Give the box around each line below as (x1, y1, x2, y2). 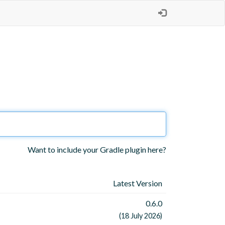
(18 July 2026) (119, 211, 162, 220)
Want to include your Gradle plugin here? (28, 145, 166, 155)
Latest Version (113, 178, 162, 188)
